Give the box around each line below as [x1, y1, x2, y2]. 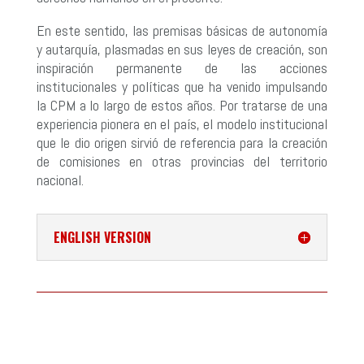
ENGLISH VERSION [53, 227, 151, 247]
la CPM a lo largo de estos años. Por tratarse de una [36, 95, 328, 115]
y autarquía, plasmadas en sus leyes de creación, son [36, 39, 328, 58]
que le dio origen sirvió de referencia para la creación [36, 132, 328, 152]
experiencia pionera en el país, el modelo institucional [36, 114, 328, 133]
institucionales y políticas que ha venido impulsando [36, 76, 328, 96]
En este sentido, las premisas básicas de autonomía [36, 20, 328, 40]
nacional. [36, 170, 84, 189]
